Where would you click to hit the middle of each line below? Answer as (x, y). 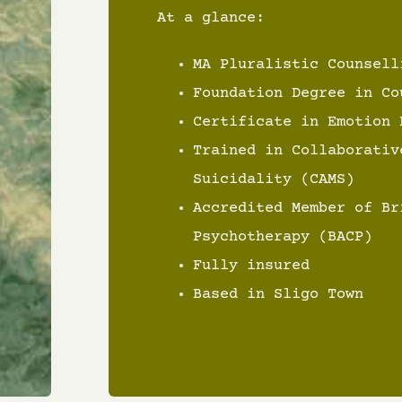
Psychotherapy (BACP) (282, 237)
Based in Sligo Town (278, 294)
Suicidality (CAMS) (273, 179)
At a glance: (210, 18)
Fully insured (251, 266)
